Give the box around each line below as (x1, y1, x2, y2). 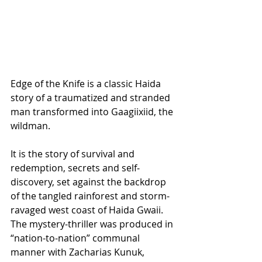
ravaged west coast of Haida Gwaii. (11, 203, 166, 216)
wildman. (11, 119, 53, 132)
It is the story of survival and (11, 147, 137, 160)
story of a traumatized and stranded (11, 91, 173, 104)
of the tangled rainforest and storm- (11, 189, 170, 202)
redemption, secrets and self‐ (11, 161, 140, 174)
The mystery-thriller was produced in (11, 217, 175, 230)
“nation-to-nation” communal (11, 231, 142, 244)
